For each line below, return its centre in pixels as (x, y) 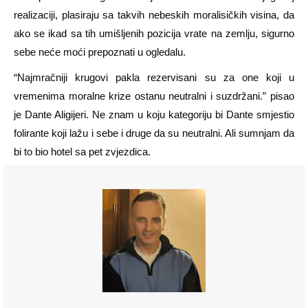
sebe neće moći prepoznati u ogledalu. (100, 52)
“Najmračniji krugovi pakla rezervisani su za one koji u (154, 77)
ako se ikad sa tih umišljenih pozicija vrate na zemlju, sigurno (154, 33)
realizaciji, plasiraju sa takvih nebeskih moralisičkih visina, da (154, 14)
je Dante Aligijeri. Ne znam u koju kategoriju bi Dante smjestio (154, 114)
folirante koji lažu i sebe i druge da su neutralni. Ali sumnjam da (154, 133)
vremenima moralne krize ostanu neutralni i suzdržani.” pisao (154, 96)
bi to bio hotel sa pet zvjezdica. (82, 151)
